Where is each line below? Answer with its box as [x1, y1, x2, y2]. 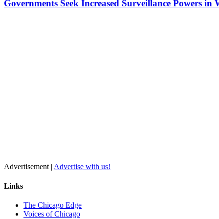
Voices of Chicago [23, 209, 80, 218]
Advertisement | [4, 162, 54, 171]
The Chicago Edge [23, 200, 82, 209]
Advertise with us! [54, 162, 110, 171]
